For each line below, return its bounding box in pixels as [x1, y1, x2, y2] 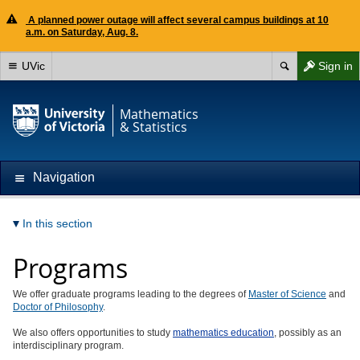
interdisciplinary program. [13, 340, 124, 351]
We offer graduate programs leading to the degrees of [13, 288, 248, 300]
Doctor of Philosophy [13, 301, 103, 313]
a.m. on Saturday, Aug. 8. [26, 27, 138, 38]
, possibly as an [274, 327, 342, 338]
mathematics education [173, 327, 274, 338]
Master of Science [248, 288, 326, 300]
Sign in [318, 59, 353, 72]
